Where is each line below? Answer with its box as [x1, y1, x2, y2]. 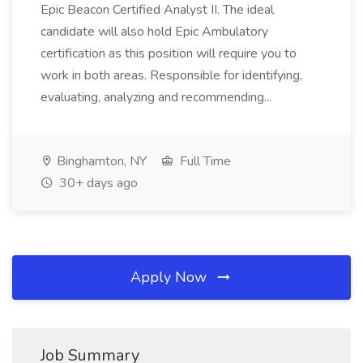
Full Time [177, 152, 231, 170]
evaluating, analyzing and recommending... [41, 88, 275, 106]
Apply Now [130, 267, 211, 287]
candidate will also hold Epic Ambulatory [41, 23, 268, 41]
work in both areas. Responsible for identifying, [41, 66, 302, 84]
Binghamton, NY [53, 152, 147, 170]
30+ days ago [56, 174, 138, 192]
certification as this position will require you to [41, 45, 297, 62]
